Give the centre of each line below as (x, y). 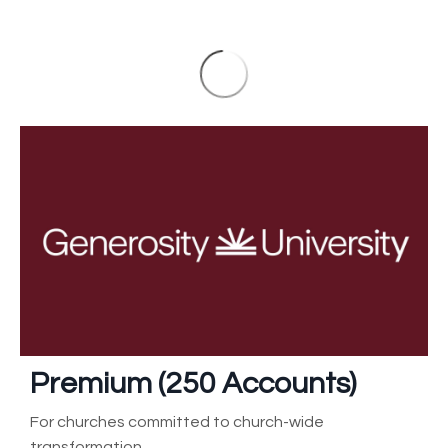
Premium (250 (123, 383)
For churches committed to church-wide (177, 421)
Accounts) (286, 383)
